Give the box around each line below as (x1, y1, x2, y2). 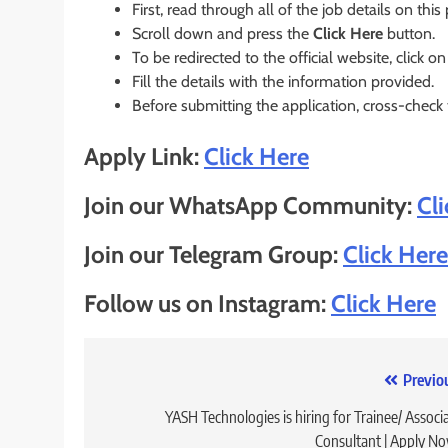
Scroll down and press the (132, 24, 313, 44)
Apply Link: (84, 142, 204, 172)
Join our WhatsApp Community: (84, 191, 417, 221)
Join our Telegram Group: (84, 240, 343, 270)
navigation (103, 406, 211, 436)
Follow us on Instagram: (84, 289, 331, 319)
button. (383, 24, 435, 44)
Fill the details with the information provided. (132, 72, 434, 92)
